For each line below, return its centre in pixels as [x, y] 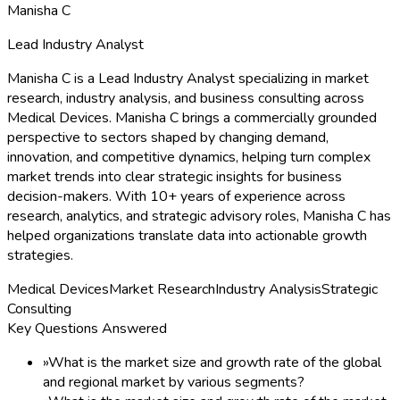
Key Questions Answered [87, 328]
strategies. [40, 255]
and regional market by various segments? [174, 382]
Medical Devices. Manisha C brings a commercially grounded [192, 117]
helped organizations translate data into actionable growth [187, 235]
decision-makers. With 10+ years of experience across [176, 196]
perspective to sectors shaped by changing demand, [168, 137]
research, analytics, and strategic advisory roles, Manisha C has [199, 216]
